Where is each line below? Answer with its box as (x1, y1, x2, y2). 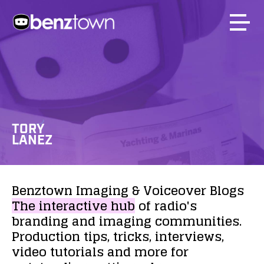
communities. (155, 210, 242, 232)
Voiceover (143, 179, 206, 202)
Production (12, 225, 80, 247)
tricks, (113, 225, 151, 247)
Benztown (12, 179, 72, 202)
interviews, (155, 225, 224, 247)
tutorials (50, 240, 104, 263)
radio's (154, 194, 197, 217)
